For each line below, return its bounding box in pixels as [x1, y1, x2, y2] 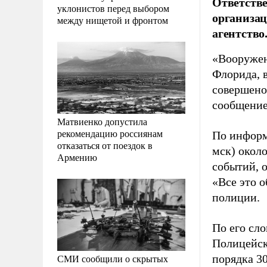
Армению [57, 150, 97, 163]
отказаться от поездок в [57, 138, 153, 151]
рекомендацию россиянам [57, 126, 163, 139]
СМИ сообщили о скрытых [57, 252, 168, 265]
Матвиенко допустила [57, 114, 147, 128]
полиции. [212, 191, 260, 204]
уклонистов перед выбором [57, 1, 169, 14]
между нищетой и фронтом [57, 13, 168, 26]
